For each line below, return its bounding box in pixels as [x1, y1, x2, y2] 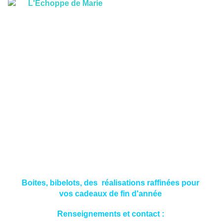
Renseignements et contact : [57, 210, 164, 219]
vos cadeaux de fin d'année [59, 189, 162, 198]
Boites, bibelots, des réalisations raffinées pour [22, 179, 199, 187]
